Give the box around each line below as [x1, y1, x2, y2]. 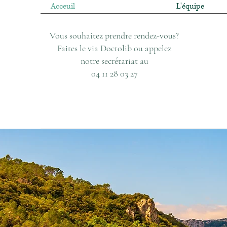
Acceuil [51, 1, 75, 12]
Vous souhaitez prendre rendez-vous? [50, 30, 179, 41]
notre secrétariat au [80, 55, 148, 66]
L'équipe [176, 1, 204, 12]
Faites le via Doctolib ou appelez [57, 43, 172, 54]
